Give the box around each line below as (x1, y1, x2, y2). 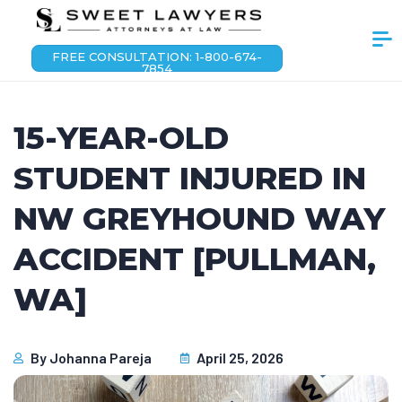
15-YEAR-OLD (13, 118, 229, 157)
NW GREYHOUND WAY (13, 199, 385, 238)
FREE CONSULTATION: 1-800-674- (51, 49, 262, 64)
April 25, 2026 (197, 349, 284, 366)
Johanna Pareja (48, 349, 152, 366)
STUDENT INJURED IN (13, 159, 366, 197)
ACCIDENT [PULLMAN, (13, 240, 376, 278)
